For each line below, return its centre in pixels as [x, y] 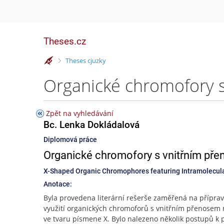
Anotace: [58, 184]
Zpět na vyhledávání [80, 113]
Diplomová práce [70, 139]
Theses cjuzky [85, 60]
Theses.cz [65, 41]
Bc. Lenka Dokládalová [91, 125]
